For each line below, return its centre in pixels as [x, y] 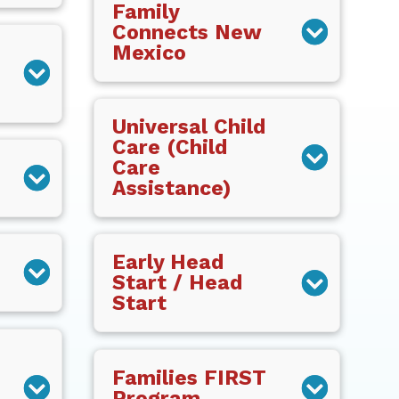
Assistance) [171, 189]
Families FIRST [189, 378]
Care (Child [169, 148]
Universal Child [188, 127]
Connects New [187, 32]
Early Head [167, 263]
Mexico [149, 53]
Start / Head [177, 283]
